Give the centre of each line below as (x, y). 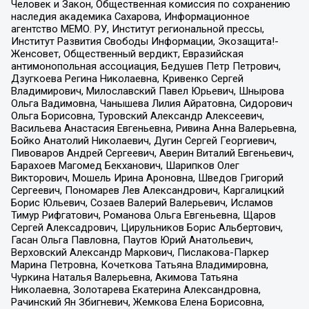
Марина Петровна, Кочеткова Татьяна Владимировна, (139, 265)
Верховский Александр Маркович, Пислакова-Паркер (140, 252)
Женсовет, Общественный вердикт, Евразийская (127, 53)
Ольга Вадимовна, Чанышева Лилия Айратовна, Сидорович (151, 103)
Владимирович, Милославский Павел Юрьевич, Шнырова (147, 91)
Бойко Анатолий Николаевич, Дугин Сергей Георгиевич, (143, 140)
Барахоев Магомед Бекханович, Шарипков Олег (125, 165)
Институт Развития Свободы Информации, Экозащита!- (144, 41)
